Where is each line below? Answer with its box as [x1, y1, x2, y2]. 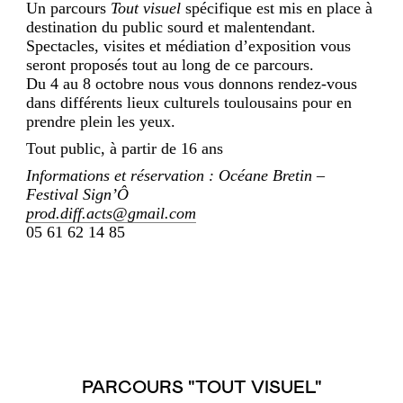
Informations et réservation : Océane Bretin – [26, 166, 325, 184]
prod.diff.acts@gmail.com [26, 203, 196, 222]
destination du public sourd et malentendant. [26, 17, 316, 36]
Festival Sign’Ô [26, 184, 129, 203]
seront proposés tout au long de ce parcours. [26, 55, 314, 74]
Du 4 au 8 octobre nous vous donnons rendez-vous [26, 74, 357, 93]
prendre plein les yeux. [26, 112, 175, 130]
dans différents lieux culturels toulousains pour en [26, 93, 352, 112]
